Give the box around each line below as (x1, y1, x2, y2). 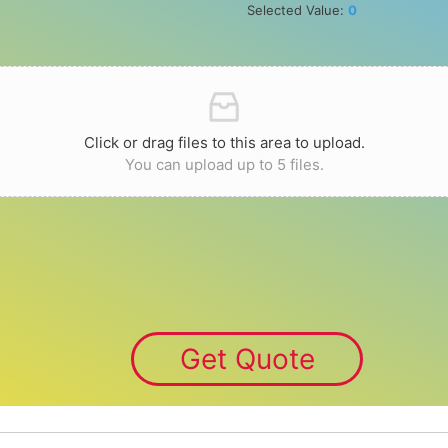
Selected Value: (247, 2, 349, 19)
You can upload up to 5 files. (124, 155, 324, 175)
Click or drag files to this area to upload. (83, 133, 365, 153)
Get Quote (179, 342, 315, 377)
